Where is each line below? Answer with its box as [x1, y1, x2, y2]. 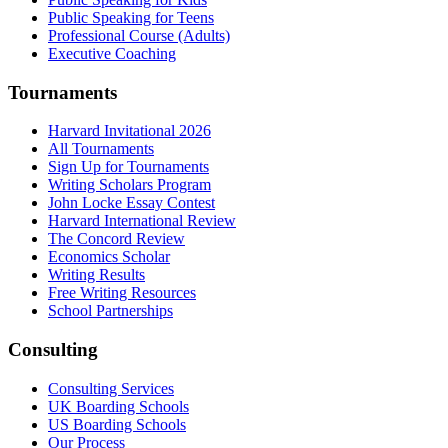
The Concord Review [48, 230, 185, 248]
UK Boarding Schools [48, 397, 189, 415]
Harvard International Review [48, 212, 236, 230]
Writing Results [48, 266, 145, 284]
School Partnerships [48, 302, 173, 320]
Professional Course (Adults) [48, 26, 230, 44]
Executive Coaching [48, 44, 176, 62]
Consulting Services [48, 379, 174, 397]
